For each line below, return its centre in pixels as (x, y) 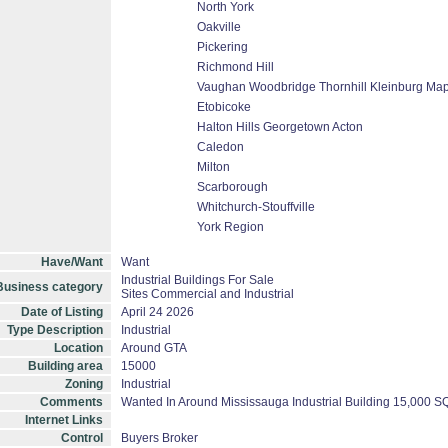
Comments (71, 402)
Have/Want (72, 262)
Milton (213, 167)
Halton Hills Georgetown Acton (280, 127)
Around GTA (154, 348)
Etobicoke (224, 107)
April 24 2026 (157, 312)
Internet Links (64, 420)
